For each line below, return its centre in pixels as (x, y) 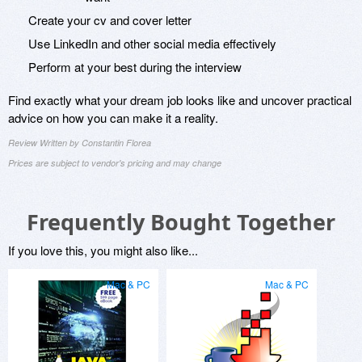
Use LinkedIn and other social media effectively (152, 44)
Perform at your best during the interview (135, 67)
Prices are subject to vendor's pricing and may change (115, 163)
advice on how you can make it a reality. (113, 118)
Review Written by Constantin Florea (80, 143)
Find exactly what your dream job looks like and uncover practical (180, 100)
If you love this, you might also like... (103, 250)
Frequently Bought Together (181, 222)
